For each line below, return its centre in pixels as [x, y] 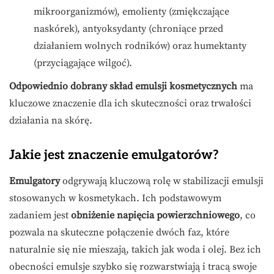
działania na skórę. [51, 121]
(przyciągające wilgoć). [83, 63]
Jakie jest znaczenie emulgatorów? [114, 155]
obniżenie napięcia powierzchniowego [155, 216]
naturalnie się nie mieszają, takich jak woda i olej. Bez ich [135, 250]
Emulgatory [35, 181]
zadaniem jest [40, 216]
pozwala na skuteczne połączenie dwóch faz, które [119, 233]
